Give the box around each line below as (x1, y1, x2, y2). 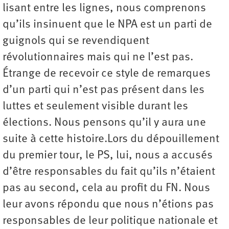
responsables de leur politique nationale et (3, 215, 218, 227)
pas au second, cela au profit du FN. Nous (3, 182, 210, 195)
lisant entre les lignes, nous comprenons (3, 3, 206, 15)
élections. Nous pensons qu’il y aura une (3, 117, 206, 129)
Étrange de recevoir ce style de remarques (3, 68, 211, 80)
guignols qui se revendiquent (3, 35, 149, 48)
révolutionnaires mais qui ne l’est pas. (3, 52, 193, 64)
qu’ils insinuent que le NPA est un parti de (3, 19, 212, 31)
